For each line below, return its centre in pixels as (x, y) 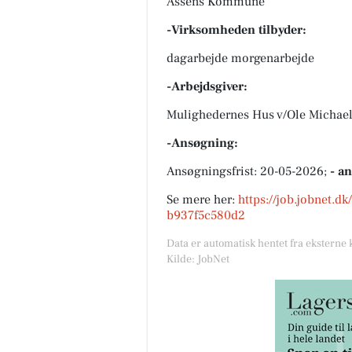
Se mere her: (202, 199)
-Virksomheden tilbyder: (236, 29)
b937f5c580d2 (206, 215)
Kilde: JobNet (198, 259)
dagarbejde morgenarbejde (240, 58)
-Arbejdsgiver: (207, 86)
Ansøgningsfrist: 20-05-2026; (248, 171)
